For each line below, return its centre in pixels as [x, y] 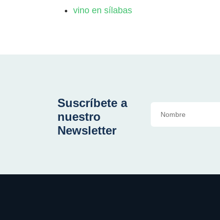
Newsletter [87, 130]
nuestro [79, 117]
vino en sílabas [103, 10]
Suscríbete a [92, 103]
